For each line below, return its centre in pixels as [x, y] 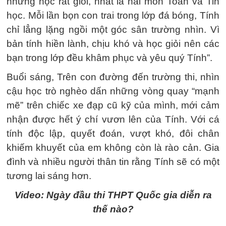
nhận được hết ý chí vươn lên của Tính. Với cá [113, 119]
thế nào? [113, 209]
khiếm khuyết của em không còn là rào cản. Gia [113, 147]
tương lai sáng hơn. [49, 176]
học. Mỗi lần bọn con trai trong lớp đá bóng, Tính [113, 15]
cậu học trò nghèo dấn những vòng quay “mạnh [113, 91]
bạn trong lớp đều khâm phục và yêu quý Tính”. [109, 58]
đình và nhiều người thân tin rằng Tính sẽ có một [113, 161]
